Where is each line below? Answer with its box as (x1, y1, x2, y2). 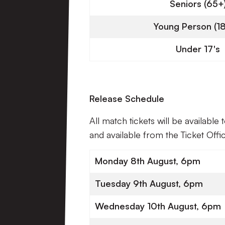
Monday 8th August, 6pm (95, 155, 200, 166)
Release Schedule (89, 93, 164, 104)
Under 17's (176, 43, 220, 54)
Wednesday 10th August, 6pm (95, 200, 221, 211)
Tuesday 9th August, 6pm (95, 178, 203, 189)
